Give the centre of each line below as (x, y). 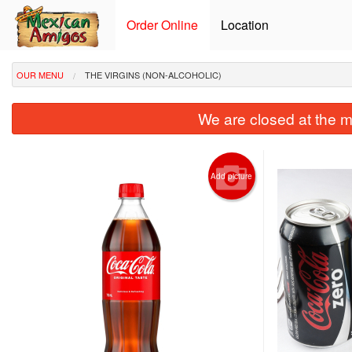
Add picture (232, 176)
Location (245, 25)
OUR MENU (40, 75)
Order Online (163, 25)
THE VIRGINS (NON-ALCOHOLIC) (153, 75)
